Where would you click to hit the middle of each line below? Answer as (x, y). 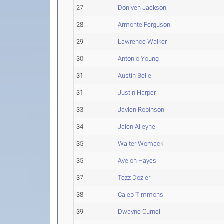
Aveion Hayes (137, 161)
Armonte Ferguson (144, 25)
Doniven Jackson (142, 8)
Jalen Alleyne (137, 127)
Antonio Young (139, 59)
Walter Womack (141, 144)
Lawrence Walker (143, 42)
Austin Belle (135, 76)
